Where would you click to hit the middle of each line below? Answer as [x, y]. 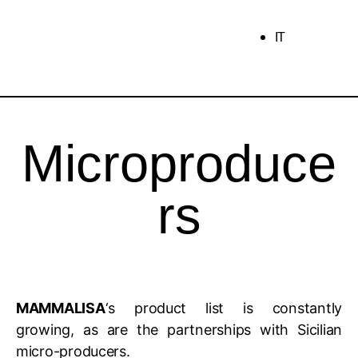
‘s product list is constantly [223, 308]
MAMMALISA [61, 308]
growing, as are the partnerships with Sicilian [179, 330]
